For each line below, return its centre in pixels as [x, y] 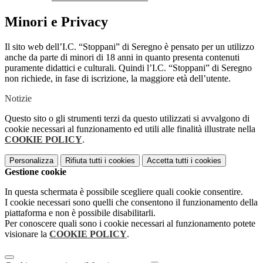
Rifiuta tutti [84, 161]
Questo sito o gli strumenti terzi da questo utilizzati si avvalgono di [127, 119]
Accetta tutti [168, 161]
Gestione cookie [36, 172]
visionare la [27, 234]
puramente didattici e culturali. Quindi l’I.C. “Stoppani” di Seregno [128, 68]
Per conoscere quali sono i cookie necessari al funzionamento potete [130, 224]
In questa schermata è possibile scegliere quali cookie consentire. [124, 192]
